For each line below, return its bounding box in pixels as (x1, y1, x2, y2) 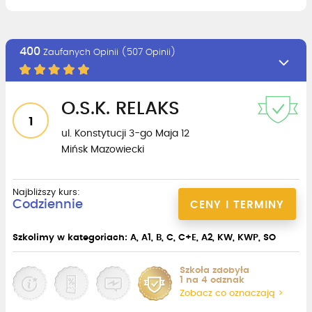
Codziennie (13, 198, 83, 211)
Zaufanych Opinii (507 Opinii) (40, 47, 176, 57)
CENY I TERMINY (190, 199, 284, 210)
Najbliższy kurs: (13, 187, 80, 197)
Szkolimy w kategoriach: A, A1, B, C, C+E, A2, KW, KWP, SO (13, 233, 276, 242)
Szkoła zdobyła (180, 265, 249, 275)
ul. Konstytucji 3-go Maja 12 (61, 128, 189, 139)
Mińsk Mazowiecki (61, 144, 144, 155)
